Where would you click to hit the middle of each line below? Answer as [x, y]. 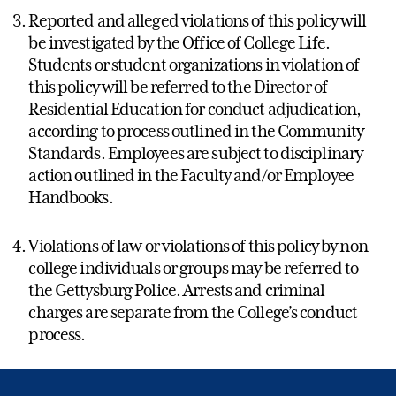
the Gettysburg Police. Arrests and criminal [177, 290]
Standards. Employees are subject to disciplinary [196, 153]
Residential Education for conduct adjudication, [195, 109]
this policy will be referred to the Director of [178, 87]
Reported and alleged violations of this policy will [198, 21]
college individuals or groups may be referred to [194, 268]
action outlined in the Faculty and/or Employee [191, 175]
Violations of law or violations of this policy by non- [201, 246]
